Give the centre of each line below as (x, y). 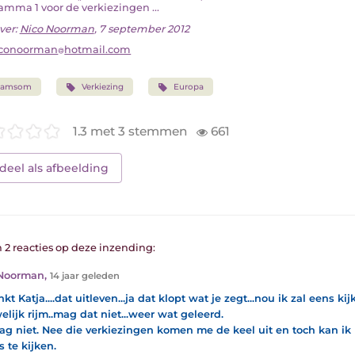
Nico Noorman (57, 29)
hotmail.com (98, 50)
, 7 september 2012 (141, 29)
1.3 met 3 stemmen (132, 131)
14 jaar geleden (84, 276)
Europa (189, 87)
